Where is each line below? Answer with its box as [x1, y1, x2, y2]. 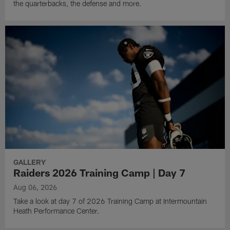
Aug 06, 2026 [13, 183, 57, 192]
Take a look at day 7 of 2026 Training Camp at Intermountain [13, 197, 207, 206]
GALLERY [13, 158, 46, 167]
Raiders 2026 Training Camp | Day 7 [13, 166, 186, 179]
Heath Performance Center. [13, 206, 100, 216]
